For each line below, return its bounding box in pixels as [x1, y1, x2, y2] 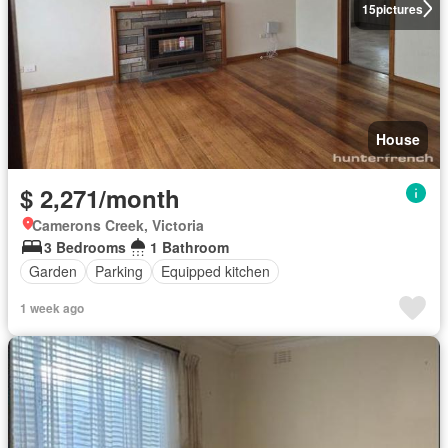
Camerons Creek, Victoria [32, 214, 204, 235]
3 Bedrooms [44, 236, 126, 257]
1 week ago [20, 298, 84, 317]
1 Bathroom [150, 236, 229, 257]
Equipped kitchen [161, 261, 270, 281]
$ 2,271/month [20, 180, 180, 215]
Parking [95, 261, 143, 281]
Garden [29, 261, 77, 281]
